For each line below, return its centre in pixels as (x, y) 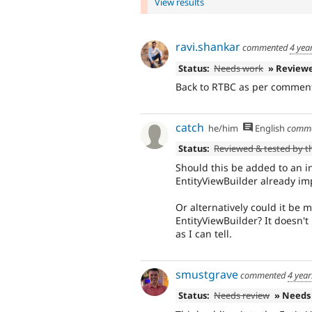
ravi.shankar (208, 47)
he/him (224, 128)
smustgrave (207, 274)
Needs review (242, 296)
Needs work (239, 68)
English (268, 128)
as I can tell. (204, 234)
